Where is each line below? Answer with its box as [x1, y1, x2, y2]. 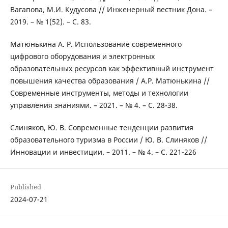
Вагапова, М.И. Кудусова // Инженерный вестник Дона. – [10, 5, 212, 15]
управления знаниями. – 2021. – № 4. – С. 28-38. [10, 100, 178, 110]
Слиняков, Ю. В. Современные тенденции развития [10, 123, 193, 133]
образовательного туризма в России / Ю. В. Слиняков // [10, 135, 207, 145]
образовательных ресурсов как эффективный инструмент [10, 64, 214, 74]
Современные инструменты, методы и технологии [10, 88, 188, 98]
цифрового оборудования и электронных [10, 51, 155, 62]
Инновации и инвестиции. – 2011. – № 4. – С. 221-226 [10, 147, 196, 157]
